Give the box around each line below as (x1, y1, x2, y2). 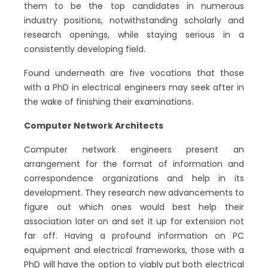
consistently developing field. (24, 43, 146, 55)
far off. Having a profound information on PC (24, 230, 244, 242)
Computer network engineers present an (24, 144, 244, 156)
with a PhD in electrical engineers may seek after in (24, 81, 244, 93)
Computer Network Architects (24, 120, 164, 132)
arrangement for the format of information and (24, 158, 244, 170)
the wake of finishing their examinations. (24, 96, 194, 108)
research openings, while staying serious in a (24, 29, 244, 41)
